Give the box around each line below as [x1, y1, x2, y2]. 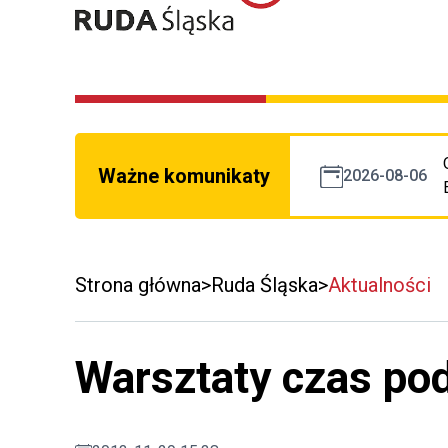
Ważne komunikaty [98, 164, 270, 189]
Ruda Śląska [211, 273, 318, 298]
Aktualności [328, 273, 431, 298]
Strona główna [75, 273, 201, 298]
